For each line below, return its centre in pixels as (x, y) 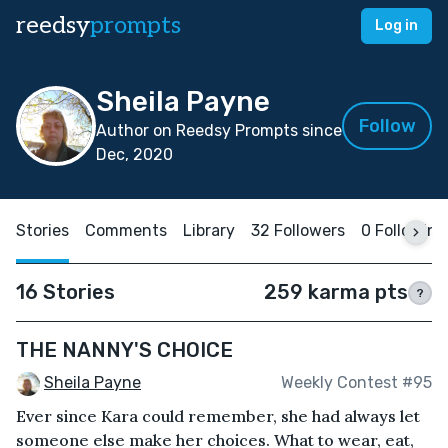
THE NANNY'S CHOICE (124, 350)
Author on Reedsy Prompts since (219, 130)
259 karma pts (336, 292)
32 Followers (298, 230)
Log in (396, 25)
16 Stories (65, 292)
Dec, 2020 (134, 154)
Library (209, 230)
